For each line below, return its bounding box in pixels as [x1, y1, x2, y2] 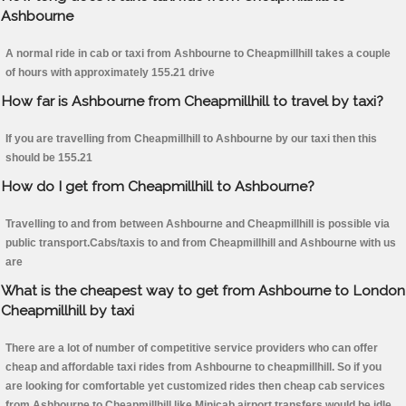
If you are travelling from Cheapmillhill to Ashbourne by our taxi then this [5, 132, 377, 146]
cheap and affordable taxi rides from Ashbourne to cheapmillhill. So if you [5, 361, 382, 374]
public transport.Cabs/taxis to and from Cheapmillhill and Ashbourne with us [5, 237, 396, 250]
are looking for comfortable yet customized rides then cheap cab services [5, 380, 385, 393]
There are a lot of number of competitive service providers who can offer [5, 342, 378, 355]
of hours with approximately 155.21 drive [5, 66, 215, 80]
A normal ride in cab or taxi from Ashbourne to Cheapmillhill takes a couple [5, 47, 391, 61]
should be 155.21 [5, 151, 92, 165]
